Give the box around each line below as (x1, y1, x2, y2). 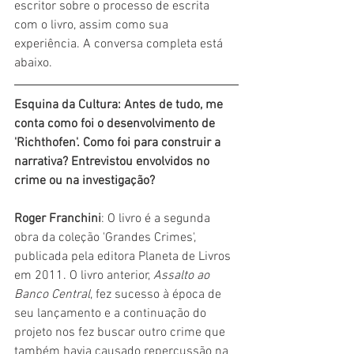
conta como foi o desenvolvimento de (14, 115, 218, 132)
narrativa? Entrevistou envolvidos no (14, 153, 213, 170)
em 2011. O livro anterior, (14, 267, 153, 284)
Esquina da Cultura (14, 96, 118, 113)
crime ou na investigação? (14, 172, 155, 189)
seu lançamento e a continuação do (14, 305, 209, 322)
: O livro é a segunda (101, 210, 213, 227)
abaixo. (14, 55, 52, 71)
